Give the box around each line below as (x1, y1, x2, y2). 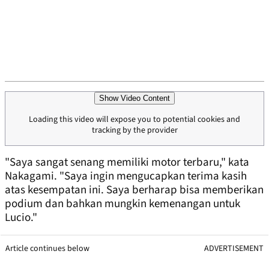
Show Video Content (99, 94, 170, 103)
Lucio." (5, 210, 37, 226)
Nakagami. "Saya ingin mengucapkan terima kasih (5, 168, 247, 185)
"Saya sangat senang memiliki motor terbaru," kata (5, 154, 249, 171)
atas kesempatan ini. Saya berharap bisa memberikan (5, 182, 264, 199)
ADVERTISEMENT (204, 243, 264, 255)
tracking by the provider (91, 124, 178, 137)
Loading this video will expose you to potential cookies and (29, 113, 240, 126)
